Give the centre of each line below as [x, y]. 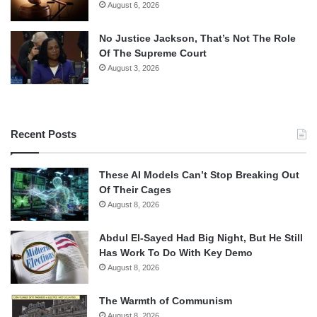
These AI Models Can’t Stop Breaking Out [199, 174]
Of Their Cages [135, 189]
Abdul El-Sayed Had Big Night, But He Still [201, 237]
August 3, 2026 [133, 68]
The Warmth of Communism [166, 300]
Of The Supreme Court [153, 53]
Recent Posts [44, 134]
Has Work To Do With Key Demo [176, 252]
